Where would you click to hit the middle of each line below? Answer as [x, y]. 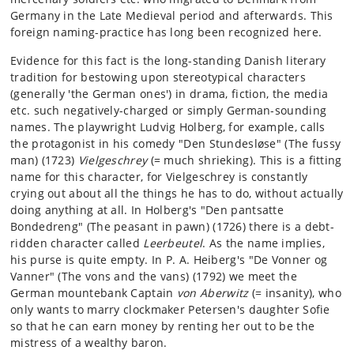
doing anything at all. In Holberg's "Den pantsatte [147, 210]
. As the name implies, [264, 243]
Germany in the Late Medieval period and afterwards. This [172, 15]
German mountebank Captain [94, 293]
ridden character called [77, 243]
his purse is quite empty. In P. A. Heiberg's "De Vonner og [169, 260]
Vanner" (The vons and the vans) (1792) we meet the [154, 276]
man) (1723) [44, 160]
